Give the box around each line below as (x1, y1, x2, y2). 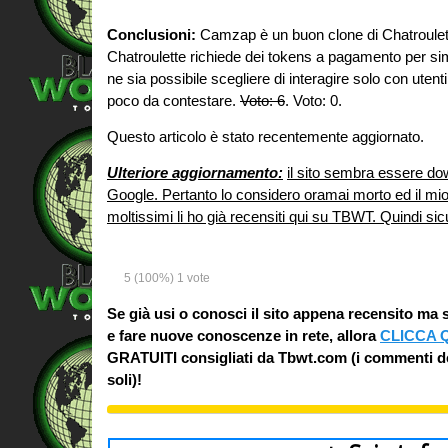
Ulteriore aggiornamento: (107, 163, 283, 181)
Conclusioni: (107, 26, 196, 44)
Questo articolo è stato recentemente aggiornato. (107, 128, 424, 146)
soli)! (107, 371, 142, 389)
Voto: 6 (240, 92, 285, 110)
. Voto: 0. (285, 92, 342, 110)
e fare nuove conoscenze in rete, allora (107, 327, 380, 345)
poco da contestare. (107, 92, 240, 110)
